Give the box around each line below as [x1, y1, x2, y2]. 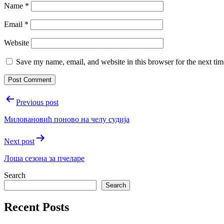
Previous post [16, 97, 58, 106]
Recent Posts [4, 200, 69, 213]
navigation [3, 105, 57, 119]
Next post [4, 136, 34, 145]
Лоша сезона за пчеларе [4, 153, 84, 162]
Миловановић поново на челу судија [4, 114, 129, 123]
